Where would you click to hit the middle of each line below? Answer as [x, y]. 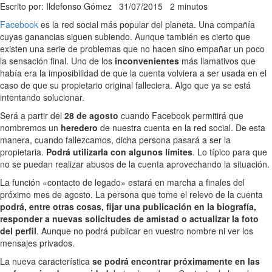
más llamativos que [217, 60]
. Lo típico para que [230, 151]
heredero [79, 127]
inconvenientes [147, 60]
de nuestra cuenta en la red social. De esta [182, 127]
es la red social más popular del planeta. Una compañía [147, 24]
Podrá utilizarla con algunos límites [119, 151]
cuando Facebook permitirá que [181, 115]
